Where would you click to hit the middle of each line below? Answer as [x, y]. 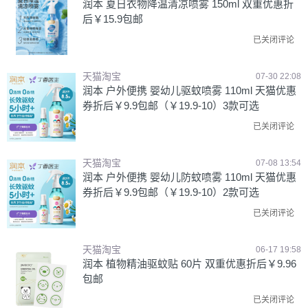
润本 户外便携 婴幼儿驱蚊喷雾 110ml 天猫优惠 [189, 90]
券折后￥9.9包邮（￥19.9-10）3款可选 [171, 106]
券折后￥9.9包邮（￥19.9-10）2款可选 [171, 192]
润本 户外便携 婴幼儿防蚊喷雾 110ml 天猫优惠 [189, 177]
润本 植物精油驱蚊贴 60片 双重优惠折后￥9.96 [189, 264]
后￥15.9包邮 [113, 19]
